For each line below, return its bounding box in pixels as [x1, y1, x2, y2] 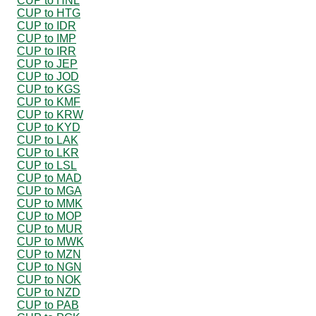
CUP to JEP [17, 57, 78, 70]
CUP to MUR [17, 222, 83, 235]
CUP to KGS [17, 83, 80, 95]
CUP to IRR [17, 44, 76, 57]
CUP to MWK [17, 235, 84, 248]
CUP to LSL [17, 159, 77, 171]
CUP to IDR [17, 19, 76, 32]
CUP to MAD [17, 171, 82, 184]
